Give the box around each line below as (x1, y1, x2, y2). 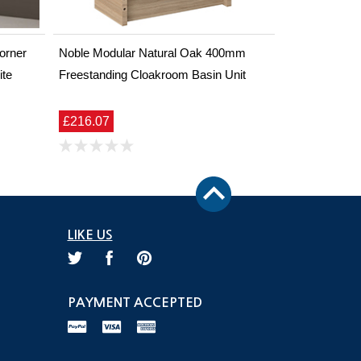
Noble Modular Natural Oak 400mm (59, 46, 246, 60)
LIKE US (67, 229, 113, 242)
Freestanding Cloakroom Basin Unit (59, 68, 246, 82)
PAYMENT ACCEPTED (67, 297, 202, 309)
